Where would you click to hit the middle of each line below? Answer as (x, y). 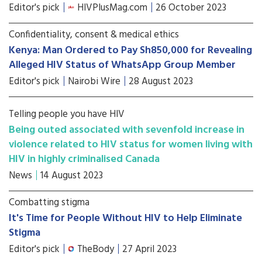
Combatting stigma (49, 203)
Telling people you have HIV (67, 114)
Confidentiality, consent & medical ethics (94, 35)
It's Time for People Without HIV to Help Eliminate (125, 218)
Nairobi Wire (94, 82)
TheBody (96, 249)
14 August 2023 (72, 176)
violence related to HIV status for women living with (131, 145)
